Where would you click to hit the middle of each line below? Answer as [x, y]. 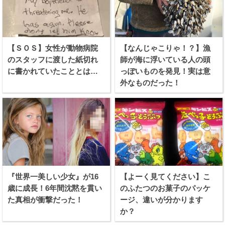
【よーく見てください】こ [165, 176]
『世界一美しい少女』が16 [53, 176]
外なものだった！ [150, 83]
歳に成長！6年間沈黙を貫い [55, 188]
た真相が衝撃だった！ [45, 199]
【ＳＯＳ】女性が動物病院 [53, 48]
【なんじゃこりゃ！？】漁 [165, 48]
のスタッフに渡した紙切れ [53, 60]
